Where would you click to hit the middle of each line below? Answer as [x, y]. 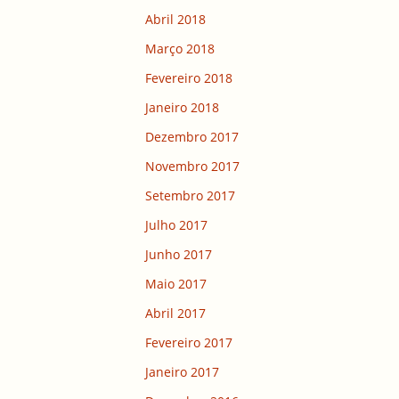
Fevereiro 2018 [189, 78]
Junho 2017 [179, 255]
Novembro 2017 [192, 167]
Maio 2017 [176, 284]
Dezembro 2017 [192, 137]
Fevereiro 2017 [189, 343]
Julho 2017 [176, 225]
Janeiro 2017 [182, 372]
